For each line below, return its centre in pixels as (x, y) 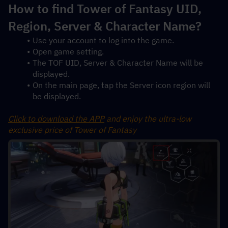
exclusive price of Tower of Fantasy (72, 130)
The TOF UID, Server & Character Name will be (118, 63)
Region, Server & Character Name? (105, 26)
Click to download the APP (56, 119)
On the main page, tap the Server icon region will (121, 85)
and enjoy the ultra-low (148, 119)
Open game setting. (68, 52)
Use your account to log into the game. (103, 40)
